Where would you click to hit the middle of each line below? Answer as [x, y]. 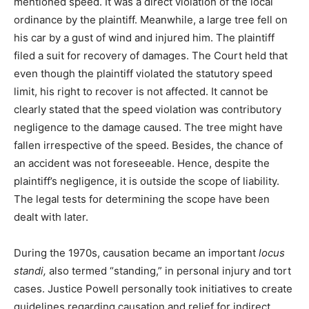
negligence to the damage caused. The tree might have [148, 128]
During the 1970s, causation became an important [136, 253]
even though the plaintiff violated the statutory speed [143, 74]
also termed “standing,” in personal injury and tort [170, 271]
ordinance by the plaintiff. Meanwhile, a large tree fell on [151, 20]
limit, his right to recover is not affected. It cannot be [141, 92]
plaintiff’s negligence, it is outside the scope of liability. [147, 181]
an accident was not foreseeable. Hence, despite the [142, 163]
